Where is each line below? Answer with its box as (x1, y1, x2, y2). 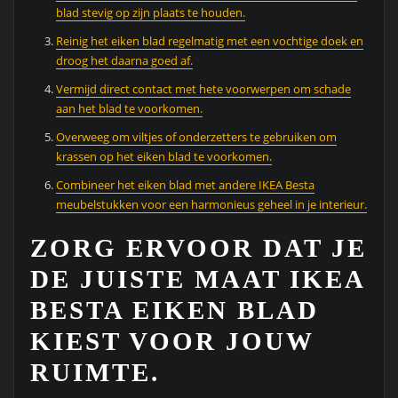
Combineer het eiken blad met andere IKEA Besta (56, 177, 315, 194)
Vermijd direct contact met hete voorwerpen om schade (56, 81, 352, 98)
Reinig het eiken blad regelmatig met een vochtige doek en (56, 33, 364, 50)
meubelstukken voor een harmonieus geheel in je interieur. (56, 196, 368, 213)
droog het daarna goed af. (56, 52, 194, 69)
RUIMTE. (29, 357, 160, 386)
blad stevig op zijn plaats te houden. (56, 4, 246, 21)
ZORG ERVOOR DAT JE (29, 233, 367, 262)
